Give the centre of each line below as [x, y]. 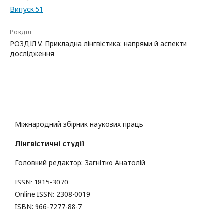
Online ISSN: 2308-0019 [53, 194]
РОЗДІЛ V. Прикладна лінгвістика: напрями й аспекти [98, 44]
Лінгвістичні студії [50, 144]
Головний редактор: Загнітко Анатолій [81, 163]
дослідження [32, 54]
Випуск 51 [27, 9]
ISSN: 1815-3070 [41, 182]
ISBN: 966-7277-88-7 [48, 207]
